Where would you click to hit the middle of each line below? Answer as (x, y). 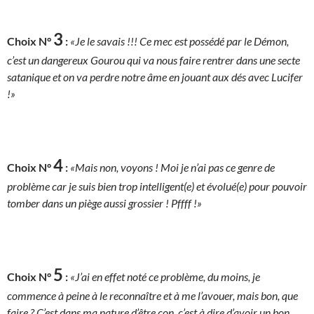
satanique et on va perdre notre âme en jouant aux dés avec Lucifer (155, 76)
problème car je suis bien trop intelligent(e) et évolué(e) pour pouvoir (157, 186)
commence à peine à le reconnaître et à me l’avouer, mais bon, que (152, 295)
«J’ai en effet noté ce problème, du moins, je (165, 276)
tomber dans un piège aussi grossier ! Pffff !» (104, 203)
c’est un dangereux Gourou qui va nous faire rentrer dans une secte (153, 60)
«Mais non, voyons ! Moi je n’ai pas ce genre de (172, 167)
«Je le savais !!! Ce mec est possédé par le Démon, (179, 41)
